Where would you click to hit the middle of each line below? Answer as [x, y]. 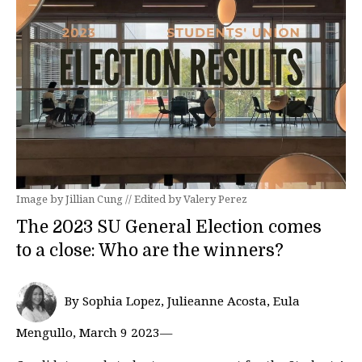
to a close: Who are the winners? [150, 250]
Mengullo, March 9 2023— [94, 333]
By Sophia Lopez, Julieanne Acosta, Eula [182, 302]
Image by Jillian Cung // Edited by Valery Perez [132, 199]
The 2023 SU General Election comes [169, 227]
